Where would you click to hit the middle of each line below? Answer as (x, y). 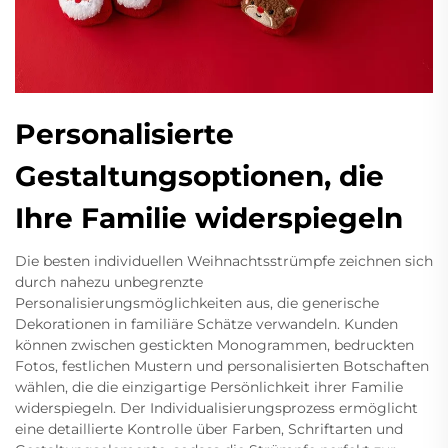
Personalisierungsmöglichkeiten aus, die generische (197, 302)
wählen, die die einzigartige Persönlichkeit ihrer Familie (209, 386)
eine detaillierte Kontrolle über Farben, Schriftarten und (209, 428)
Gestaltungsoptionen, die (199, 175)
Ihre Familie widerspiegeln (209, 217)
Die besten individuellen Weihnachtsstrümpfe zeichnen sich (224, 260)
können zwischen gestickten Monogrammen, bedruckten (214, 344)
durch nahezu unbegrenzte (109, 281)
